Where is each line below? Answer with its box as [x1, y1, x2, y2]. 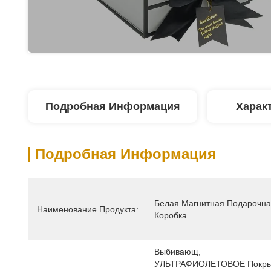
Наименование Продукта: [37, 204, 139, 214]
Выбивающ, [154, 247, 201, 256]
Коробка [154, 211, 187, 220]
